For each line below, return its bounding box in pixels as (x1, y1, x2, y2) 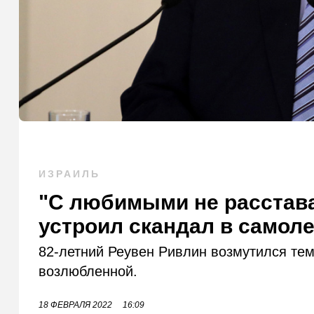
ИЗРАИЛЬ (39, 168, 101, 180)
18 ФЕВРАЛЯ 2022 (39, 300, 113, 310)
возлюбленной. (39, 264, 138, 280)
